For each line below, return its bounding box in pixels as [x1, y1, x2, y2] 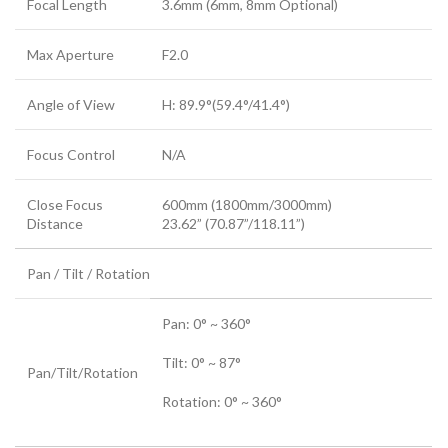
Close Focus [27, 195, 103, 213]
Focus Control [27, 145, 115, 163]
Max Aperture [27, 45, 114, 63]
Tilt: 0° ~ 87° [162, 353, 241, 371]
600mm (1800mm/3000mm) [162, 195, 332, 213]
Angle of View [27, 95, 115, 113]
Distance [27, 214, 83, 232]
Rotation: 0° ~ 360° [162, 392, 282, 410]
